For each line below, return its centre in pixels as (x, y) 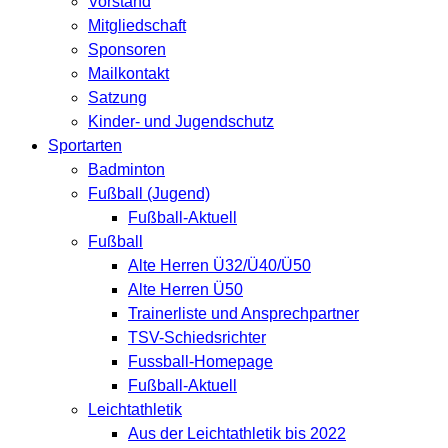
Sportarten (85, 146)
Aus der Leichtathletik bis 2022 (237, 434)
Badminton (126, 170)
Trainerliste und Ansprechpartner (243, 314)
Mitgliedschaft (137, 26)
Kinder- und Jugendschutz (181, 122)
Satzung (117, 98)
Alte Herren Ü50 (185, 290)
